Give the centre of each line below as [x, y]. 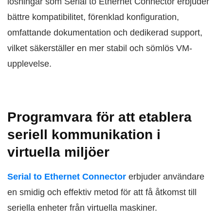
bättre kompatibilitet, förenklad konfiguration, [93, 17]
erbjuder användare [165, 177]
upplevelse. [29, 64]
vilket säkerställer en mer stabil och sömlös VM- [100, 48]
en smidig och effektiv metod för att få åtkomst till [102, 192]
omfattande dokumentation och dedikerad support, [105, 33]
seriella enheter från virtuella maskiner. [82, 208]
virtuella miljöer [58, 152]
